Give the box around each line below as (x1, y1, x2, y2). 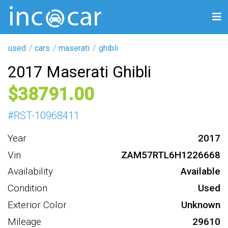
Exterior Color (8, 198, 67, 211)
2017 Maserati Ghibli (8, 62, 151, 81)
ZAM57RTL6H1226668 (121, 149, 220, 161)
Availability (8, 165, 53, 178)
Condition (8, 182, 47, 194)
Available (181, 165, 220, 178)
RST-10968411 (14, 109, 79, 122)
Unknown (181, 198, 220, 211)
